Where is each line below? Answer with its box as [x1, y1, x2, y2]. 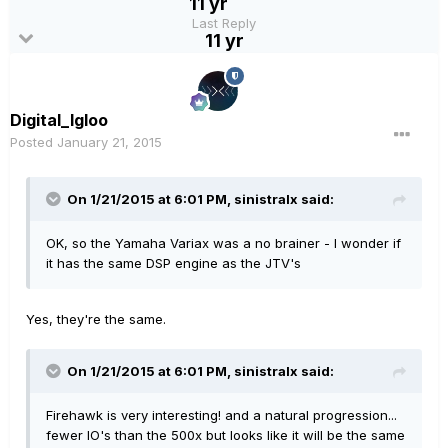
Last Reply [192, 15, 256, 32]
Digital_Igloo [10, 110, 108, 130]
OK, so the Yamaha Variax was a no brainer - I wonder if [46, 235, 401, 251]
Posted [10, 134, 57, 150]
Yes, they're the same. [26, 311, 166, 327]
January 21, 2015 [57, 134, 162, 150]
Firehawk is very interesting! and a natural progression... [46, 407, 397, 423]
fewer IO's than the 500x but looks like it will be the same [46, 427, 405, 443]
